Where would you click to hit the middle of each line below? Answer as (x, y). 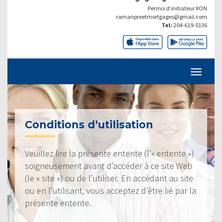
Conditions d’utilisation (89, 124)
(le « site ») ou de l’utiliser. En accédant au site (109, 178)
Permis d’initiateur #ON (177, 8)
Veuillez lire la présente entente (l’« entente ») (110, 153)
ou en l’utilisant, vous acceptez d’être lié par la (111, 190)
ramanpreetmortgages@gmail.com (162, 16)
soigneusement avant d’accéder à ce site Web (109, 166)
